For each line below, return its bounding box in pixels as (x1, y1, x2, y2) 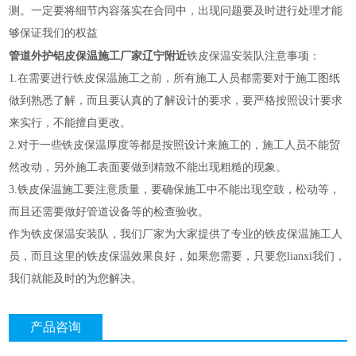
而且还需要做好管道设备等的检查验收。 (9, 206, 210, 219)
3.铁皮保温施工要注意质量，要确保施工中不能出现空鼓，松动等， (9, 184, 341, 196)
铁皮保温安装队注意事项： (187, 50, 321, 63)
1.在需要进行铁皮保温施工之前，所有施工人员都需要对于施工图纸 (9, 72, 341, 85)
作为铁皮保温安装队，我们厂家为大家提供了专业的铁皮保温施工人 (9, 228, 343, 241)
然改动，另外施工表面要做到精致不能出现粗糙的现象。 (9, 161, 288, 174)
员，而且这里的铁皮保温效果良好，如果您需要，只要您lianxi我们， (9, 250, 346, 263)
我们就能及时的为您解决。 (9, 273, 143, 285)
